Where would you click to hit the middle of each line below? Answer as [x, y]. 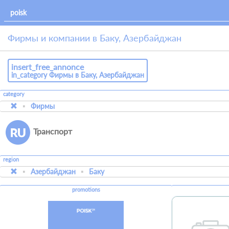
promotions [86, 189]
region [11, 160]
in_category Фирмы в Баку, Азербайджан [78, 75]
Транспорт [53, 131]
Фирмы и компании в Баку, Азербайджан [95, 38]
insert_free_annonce [48, 67]
